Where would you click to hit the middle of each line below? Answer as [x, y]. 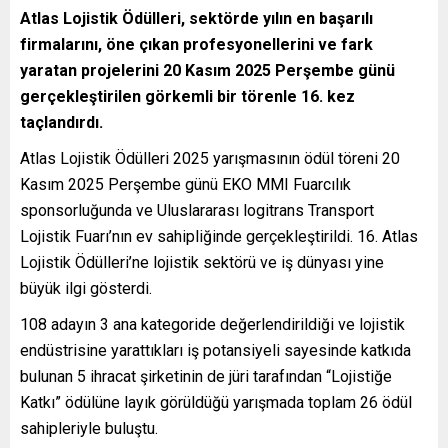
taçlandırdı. [61, 122]
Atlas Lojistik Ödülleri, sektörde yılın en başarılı [196, 18]
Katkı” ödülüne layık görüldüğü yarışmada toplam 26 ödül [216, 402]
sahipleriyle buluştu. [91, 428]
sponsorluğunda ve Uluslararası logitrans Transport [197, 210]
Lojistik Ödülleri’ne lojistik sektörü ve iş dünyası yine [202, 262]
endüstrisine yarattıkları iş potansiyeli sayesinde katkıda [215, 350]
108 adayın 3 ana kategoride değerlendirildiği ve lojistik [212, 324]
